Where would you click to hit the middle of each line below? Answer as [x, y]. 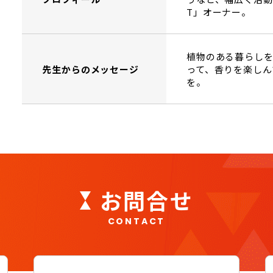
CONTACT [136, 221]
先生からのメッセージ [90, 69]
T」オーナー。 [219, 12]
